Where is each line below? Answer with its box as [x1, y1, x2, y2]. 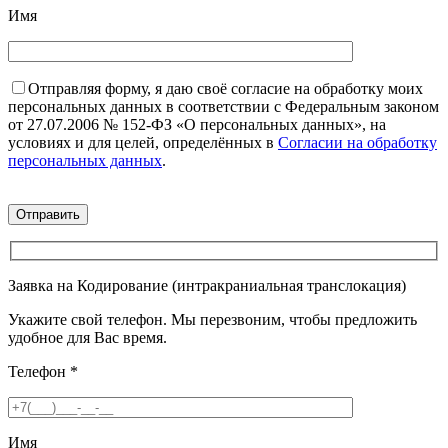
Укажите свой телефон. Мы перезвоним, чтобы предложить [8, 310, 417, 328]
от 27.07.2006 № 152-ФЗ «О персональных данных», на [8, 115, 386, 133]
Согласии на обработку [278, 133, 437, 151]
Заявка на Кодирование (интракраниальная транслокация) [8, 276, 406, 294]
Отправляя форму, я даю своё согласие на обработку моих [28, 79, 423, 97]
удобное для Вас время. [8, 328, 167, 346]
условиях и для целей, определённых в [8, 133, 278, 151]
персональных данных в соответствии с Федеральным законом [8, 97, 439, 115]
